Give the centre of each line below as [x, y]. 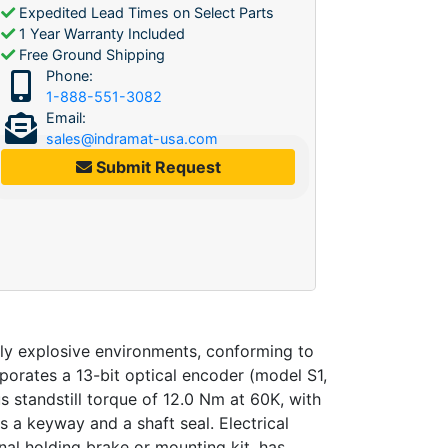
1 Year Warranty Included [100, 33]
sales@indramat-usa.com [132, 138]
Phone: [69, 75]
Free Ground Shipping [90, 54]
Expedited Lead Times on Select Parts [144, 12]
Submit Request [156, 166]
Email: [66, 117]
